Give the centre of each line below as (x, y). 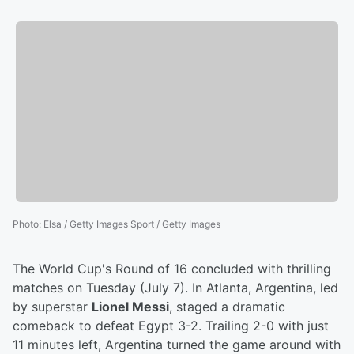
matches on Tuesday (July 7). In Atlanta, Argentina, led (175, 288)
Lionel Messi (130, 307)
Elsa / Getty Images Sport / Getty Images (132, 224)
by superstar (52, 307)
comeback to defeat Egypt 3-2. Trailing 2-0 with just (171, 326)
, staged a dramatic (227, 307)
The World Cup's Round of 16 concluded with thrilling (172, 269)
